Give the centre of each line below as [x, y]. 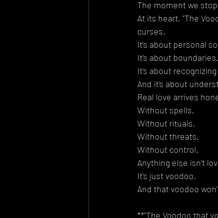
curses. [151, 31]
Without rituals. [166, 123]
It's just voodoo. [167, 175]
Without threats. [168, 136]
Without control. [168, 149]
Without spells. [166, 110]
